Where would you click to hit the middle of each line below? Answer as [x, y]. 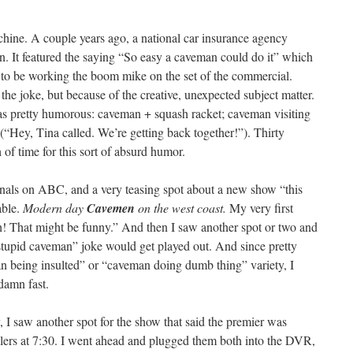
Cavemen [111, 208]
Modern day [55, 208]
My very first [260, 208]
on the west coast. [180, 208]
